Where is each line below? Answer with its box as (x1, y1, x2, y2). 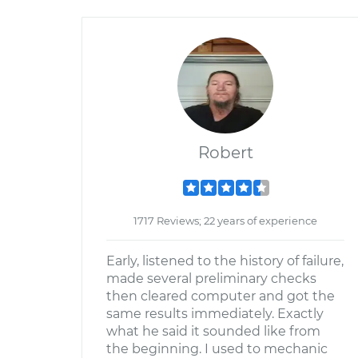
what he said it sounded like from (106, 324, 320, 339)
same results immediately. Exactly (106, 306, 324, 321)
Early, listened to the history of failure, (106, 253, 344, 268)
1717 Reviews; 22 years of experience (133, 214, 317, 227)
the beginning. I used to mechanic (106, 341, 328, 356)
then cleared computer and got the (106, 288, 335, 304)
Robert (197, 143, 253, 162)
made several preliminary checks (106, 271, 316, 286)
